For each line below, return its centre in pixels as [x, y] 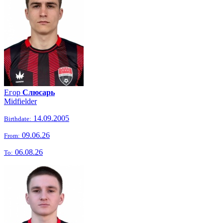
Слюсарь [39, 92]
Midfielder [20, 101]
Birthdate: [18, 119]
